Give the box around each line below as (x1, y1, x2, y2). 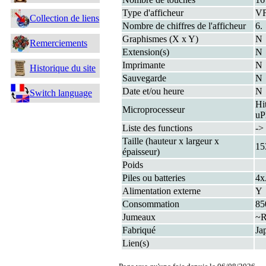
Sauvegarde (122, 73, 166, 83)
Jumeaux (122, 212, 156, 222)
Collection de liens (30, 13, 99, 23)
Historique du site (30, 63, 96, 73)
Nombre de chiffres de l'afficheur (122, 21, 246, 31)
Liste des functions (122, 123, 192, 133)
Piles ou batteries (122, 173, 185, 183)
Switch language (30, 88, 92, 98)
